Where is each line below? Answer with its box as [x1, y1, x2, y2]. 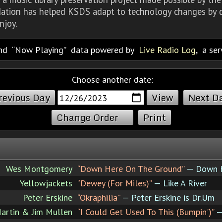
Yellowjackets [20, 177, 72, 189]
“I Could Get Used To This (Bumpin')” [77, 206, 214, 218]
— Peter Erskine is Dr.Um [120, 191, 215, 203]
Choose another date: [71, 73, 153, 85]
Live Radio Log [139, 44, 196, 55]
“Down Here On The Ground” [77, 163, 184, 174]
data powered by [66, 44, 139, 55]
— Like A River [152, 177, 207, 189]
